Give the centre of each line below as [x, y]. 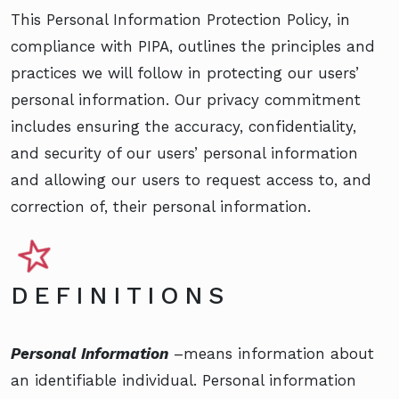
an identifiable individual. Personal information [183, 380]
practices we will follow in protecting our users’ [185, 73]
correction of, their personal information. [161, 206]
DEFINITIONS [120, 295]
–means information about [271, 353]
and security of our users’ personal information [184, 153]
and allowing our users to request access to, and [191, 179]
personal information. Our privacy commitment [186, 99]
